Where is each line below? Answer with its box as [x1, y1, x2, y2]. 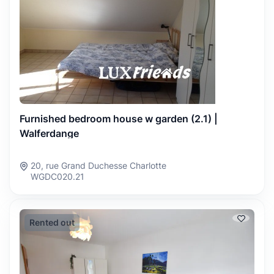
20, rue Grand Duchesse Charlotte [31, 160, 166, 171]
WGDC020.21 [31, 171, 84, 182]
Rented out [29, 217, 75, 228]
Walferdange [20, 127, 79, 139]
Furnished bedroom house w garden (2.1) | [20, 112, 218, 125]
